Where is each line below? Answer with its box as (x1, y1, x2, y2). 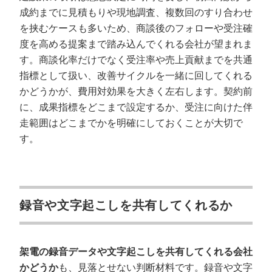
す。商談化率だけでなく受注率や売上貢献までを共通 (19, 55, 253, 65)
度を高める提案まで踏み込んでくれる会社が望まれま (19, 39, 253, 49)
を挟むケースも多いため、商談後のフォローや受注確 (19, 23, 253, 33)
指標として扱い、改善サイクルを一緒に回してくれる (19, 70, 253, 81)
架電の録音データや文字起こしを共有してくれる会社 (19, 246, 253, 257)
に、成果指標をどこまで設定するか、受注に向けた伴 (19, 102, 253, 112)
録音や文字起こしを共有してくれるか (19, 199, 237, 212)
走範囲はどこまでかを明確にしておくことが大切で (19, 118, 243, 128)
